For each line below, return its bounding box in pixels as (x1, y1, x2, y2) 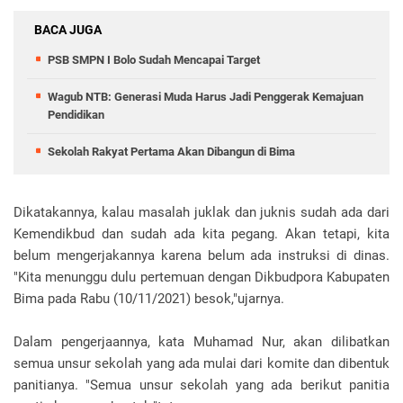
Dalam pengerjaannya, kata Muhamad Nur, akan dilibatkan (13, 334, 390, 351)
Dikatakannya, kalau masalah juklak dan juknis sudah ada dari (13, 204, 390, 221)
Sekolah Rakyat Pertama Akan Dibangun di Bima (48, 145, 295, 159)
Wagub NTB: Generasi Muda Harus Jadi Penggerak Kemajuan (48, 90, 363, 104)
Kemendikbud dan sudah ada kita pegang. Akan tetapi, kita (13, 226, 390, 243)
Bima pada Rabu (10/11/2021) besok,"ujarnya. (13, 291, 284, 308)
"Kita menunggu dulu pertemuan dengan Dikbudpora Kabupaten (13, 269, 390, 286)
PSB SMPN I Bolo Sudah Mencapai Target (48, 53, 260, 67)
